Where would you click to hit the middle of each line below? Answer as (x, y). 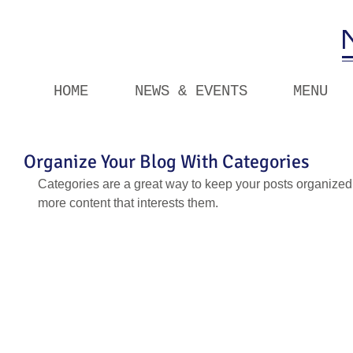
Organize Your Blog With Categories (167, 162)
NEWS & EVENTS (191, 91)
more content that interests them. (128, 203)
